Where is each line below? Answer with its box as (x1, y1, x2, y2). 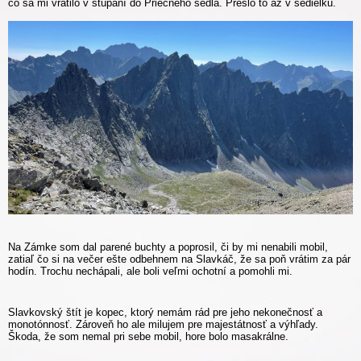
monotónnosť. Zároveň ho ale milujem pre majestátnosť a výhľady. (8, 318, 318, 331)
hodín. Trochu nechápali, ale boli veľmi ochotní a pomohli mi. (8, 265, 293, 278)
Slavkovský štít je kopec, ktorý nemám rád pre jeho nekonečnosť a (8, 306, 322, 319)
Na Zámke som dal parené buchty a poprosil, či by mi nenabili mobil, (8, 241, 328, 254)
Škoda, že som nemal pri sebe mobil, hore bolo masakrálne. (8, 330, 288, 343)
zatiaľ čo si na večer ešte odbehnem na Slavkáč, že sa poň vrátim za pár (8, 253, 351, 266)
